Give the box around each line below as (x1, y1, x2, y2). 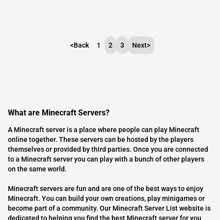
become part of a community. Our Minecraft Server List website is (8, 204, 211, 213)
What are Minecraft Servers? (8, 108, 110, 118)
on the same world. (8, 165, 67, 173)
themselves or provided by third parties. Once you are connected (8, 145, 208, 154)
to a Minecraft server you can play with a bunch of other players (8, 155, 204, 164)
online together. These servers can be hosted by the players (8, 136, 193, 144)
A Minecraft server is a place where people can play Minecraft (8, 126, 199, 134)
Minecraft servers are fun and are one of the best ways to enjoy (8, 185, 203, 193)
